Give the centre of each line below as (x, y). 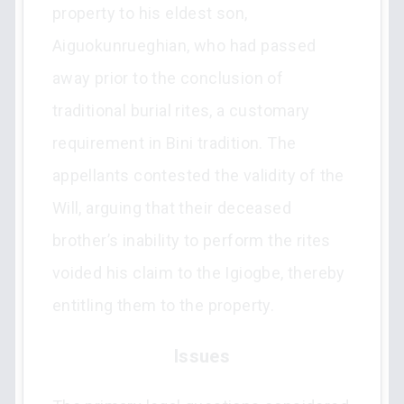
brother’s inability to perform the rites (191, 240)
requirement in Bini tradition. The (174, 143)
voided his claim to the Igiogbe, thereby (198, 273)
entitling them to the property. (163, 305)
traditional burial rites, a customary (181, 110)
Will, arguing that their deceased (171, 208)
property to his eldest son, (150, 13)
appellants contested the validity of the (198, 175)
